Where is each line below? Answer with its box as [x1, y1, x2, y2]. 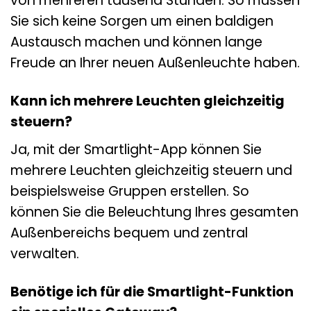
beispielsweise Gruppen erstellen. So [10, 181, 249, 201]
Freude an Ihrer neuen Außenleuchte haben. [10, 53, 300, 73]
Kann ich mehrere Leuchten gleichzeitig [10, 92, 285, 111]
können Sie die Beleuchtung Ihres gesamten [10, 202, 299, 221]
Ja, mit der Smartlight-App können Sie [10, 140, 262, 159]
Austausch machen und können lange [10, 33, 262, 52]
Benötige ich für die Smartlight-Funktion [10, 282, 294, 301]
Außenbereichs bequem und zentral [10, 223, 248, 242]
